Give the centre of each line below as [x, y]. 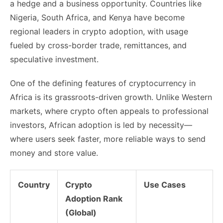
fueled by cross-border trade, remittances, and [98, 45]
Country [34, 184]
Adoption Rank [94, 198]
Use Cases [165, 184]
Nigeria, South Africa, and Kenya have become [97, 17]
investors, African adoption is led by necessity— [101, 125]
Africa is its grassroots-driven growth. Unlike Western [111, 97]
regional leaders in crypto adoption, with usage [99, 31]
